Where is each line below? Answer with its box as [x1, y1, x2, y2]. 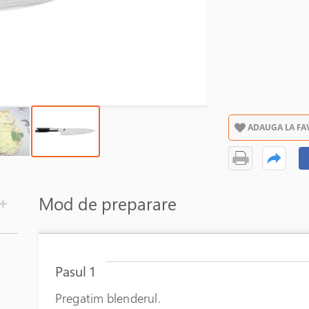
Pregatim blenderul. [54, 289, 161, 306]
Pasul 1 [54, 261, 95, 281]
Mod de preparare [38, 191, 177, 215]
